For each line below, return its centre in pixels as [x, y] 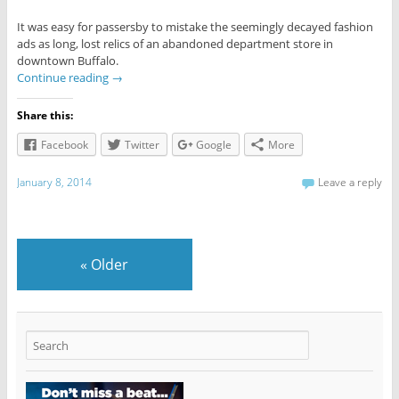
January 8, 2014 [54, 183]
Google [213, 145]
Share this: [45, 116]
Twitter [142, 145]
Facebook [64, 145]
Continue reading [64, 78]
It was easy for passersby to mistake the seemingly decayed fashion [195, 27]
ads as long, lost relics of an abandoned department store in [175, 44]
